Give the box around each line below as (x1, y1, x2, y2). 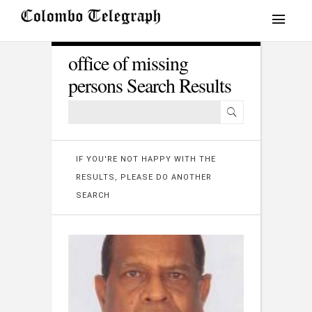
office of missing (68, 49, 188, 76)
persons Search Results (68, 72, 231, 98)
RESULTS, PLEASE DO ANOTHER (76, 173, 212, 182)
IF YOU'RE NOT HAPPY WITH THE (76, 155, 216, 164)
